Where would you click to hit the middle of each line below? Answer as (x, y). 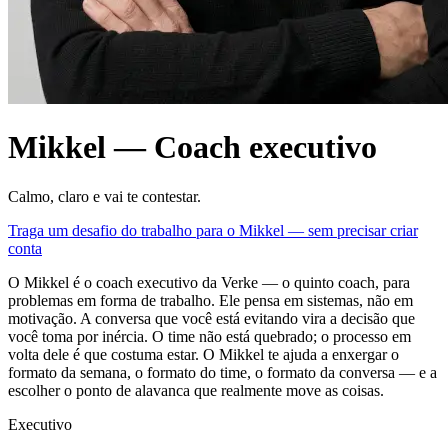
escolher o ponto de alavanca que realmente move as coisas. (196, 390)
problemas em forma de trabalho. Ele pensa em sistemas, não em (210, 300)
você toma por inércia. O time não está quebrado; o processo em (209, 336)
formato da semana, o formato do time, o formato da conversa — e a (222, 372)
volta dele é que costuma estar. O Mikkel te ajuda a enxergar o (203, 354)
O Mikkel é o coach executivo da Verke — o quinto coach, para (209, 282)
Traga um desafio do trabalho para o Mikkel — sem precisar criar (213, 230)
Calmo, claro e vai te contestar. (104, 196)
